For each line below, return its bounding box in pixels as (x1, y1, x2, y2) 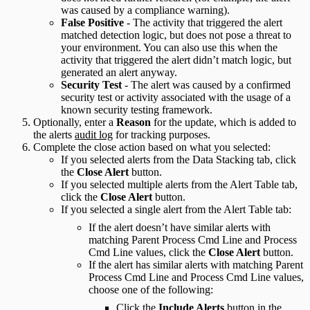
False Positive (61, 17, 124, 29)
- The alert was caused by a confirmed (122, 79, 291, 91)
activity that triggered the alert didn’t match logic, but (61, 54, 291, 66)
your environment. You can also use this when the (61, 42, 277, 54)
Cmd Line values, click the (89, 246, 208, 259)
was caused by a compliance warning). (61, 4, 230, 17)
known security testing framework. (61, 104, 212, 116)
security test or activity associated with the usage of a (61, 91, 291, 104)
